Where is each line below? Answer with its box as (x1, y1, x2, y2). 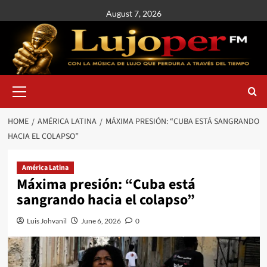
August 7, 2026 (105, 8, 162, 18)
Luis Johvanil (26, 216, 67, 225)
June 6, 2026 (80, 216, 121, 225)
